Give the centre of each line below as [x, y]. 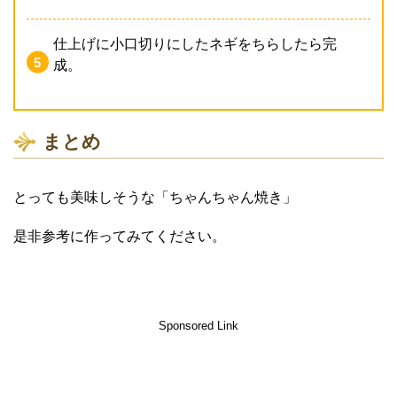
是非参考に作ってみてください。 [120, 236]
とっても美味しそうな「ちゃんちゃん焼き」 [155, 197]
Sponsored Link [198, 325]
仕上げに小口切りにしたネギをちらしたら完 [195, 43]
